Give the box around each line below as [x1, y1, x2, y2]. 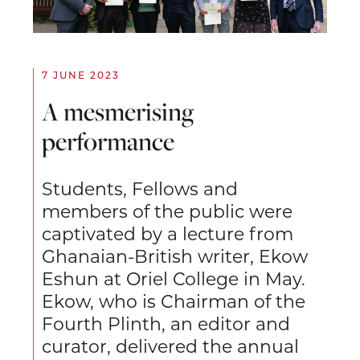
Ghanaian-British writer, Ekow [42, 246, 308, 268]
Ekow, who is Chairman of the [42, 291, 305, 313]
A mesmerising [42, 94, 194, 129]
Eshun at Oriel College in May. [42, 268, 305, 291]
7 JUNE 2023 [42, 72, 120, 82]
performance [42, 124, 174, 158]
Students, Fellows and [42, 178, 238, 201]
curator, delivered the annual [42, 336, 299, 358]
